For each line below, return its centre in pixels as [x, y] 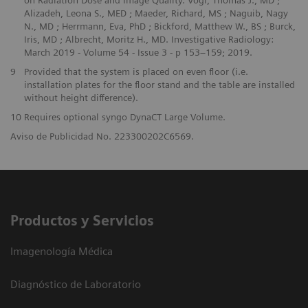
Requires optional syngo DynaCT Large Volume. [124, 117]
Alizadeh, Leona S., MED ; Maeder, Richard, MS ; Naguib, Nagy [156, 13]
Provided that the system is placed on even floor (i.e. [136, 71]
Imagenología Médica [62, 251]
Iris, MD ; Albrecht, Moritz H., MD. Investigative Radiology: [148, 39]
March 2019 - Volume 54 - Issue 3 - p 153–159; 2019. [138, 52]
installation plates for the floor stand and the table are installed [159, 84]
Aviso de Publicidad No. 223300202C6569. [102, 136]
